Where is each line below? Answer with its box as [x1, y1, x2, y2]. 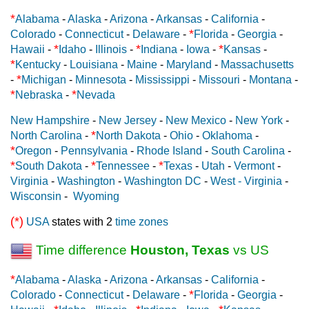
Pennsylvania [61, 144, 128, 157]
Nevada [77, 88, 115, 101]
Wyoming [73, 190, 119, 202]
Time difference [32, 242, 130, 257]
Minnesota [75, 73, 126, 86]
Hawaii [10, 43, 45, 55]
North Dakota [96, 129, 161, 141]
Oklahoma [202, 129, 252, 141]
